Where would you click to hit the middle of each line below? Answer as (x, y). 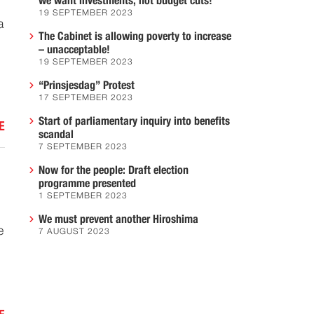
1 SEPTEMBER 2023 (83, 196)
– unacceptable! (74, 50)
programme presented (87, 184)
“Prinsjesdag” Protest (87, 86)
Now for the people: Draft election (114, 170)
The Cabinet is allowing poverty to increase (135, 36)
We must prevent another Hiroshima (118, 219)
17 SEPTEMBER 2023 (86, 98)
